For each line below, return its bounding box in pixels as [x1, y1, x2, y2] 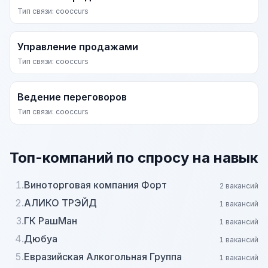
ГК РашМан [24, 215, 77, 227]
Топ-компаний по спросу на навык [10, 149, 258, 166]
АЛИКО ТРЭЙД [24, 197, 97, 209]
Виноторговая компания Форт [24, 179, 167, 191]
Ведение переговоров [17, 91, 127, 103]
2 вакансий [220, 181, 258, 190]
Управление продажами [17, 41, 138, 53]
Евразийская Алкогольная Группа [24, 251, 182, 263]
